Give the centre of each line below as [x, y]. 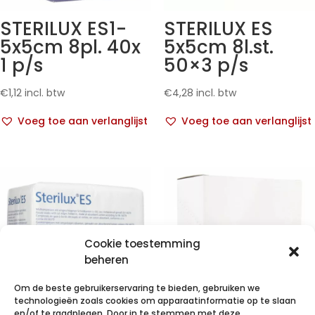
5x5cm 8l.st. [218, 47]
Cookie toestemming [142, 244]
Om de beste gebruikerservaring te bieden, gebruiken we [137, 288]
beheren [107, 260]
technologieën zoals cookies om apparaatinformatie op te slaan [155, 301]
